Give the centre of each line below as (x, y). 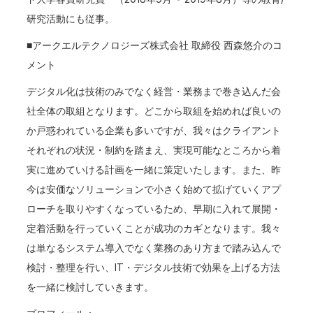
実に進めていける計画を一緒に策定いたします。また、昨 (154, 169)
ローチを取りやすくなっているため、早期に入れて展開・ (154, 209)
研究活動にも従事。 (71, 19)
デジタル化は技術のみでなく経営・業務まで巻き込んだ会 (154, 91)
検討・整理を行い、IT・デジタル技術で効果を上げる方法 (154, 267)
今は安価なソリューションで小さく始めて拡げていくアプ (154, 189)
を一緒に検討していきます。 (90, 287)
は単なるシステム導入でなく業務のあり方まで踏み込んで (154, 248)
